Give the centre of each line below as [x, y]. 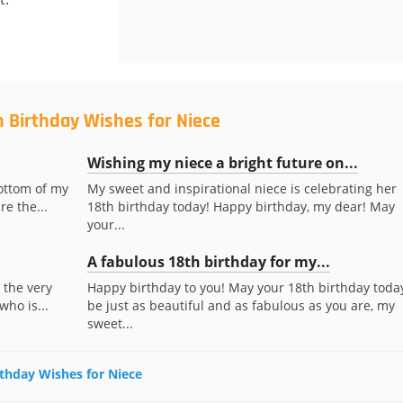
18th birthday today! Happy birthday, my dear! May [241, 206]
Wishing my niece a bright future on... [222, 163]
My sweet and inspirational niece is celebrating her [242, 188]
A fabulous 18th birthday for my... [208, 262]
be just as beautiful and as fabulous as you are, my [241, 305]
